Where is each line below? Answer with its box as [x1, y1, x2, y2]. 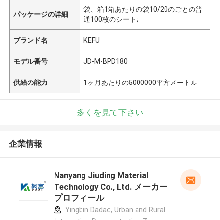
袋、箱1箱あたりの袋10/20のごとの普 [83, 5, 203, 13]
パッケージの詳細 [13, 10, 69, 18]
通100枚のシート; [83, 15, 138, 23]
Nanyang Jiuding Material [54, 170, 148, 181]
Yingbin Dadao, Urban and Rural [63, 206, 165, 214]
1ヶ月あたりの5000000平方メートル [83, 78, 198, 86]
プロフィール [54, 193, 104, 203]
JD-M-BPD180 [83, 57, 128, 65]
